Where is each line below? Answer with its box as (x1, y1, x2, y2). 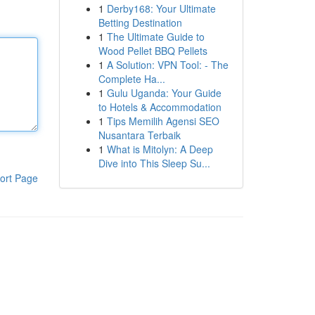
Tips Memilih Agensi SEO (106, 114, 219, 128)
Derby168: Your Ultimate (106, 1, 216, 15)
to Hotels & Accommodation (98, 100, 221, 114)
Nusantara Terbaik (98, 128, 181, 142)
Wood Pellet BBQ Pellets (98, 44, 207, 58)
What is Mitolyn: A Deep (106, 142, 213, 156)
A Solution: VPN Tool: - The (106, 58, 229, 72)
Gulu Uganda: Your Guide (106, 86, 221, 100)
